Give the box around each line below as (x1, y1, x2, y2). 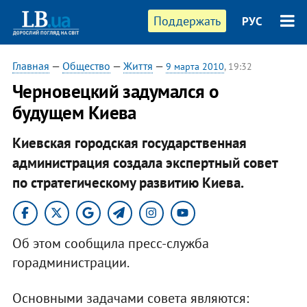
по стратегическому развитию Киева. (12, 173, 244, 192)
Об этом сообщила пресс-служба (12, 234, 209, 252)
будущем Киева (12, 101, 136, 124)
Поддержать (153, 13, 221, 29)
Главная (12, 59, 49, 73)
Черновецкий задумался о (12, 79, 219, 103)
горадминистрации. (12, 253, 130, 271)
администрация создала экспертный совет (12, 153, 278, 172)
